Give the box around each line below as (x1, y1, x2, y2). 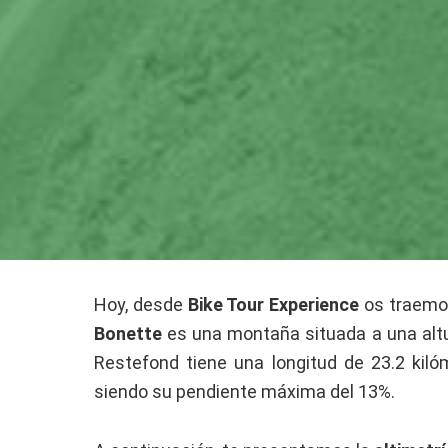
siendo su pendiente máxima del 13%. (94, 381, 396, 403)
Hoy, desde (94, 294, 188, 316)
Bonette (94, 323, 163, 345)
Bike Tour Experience (187, 294, 360, 316)
